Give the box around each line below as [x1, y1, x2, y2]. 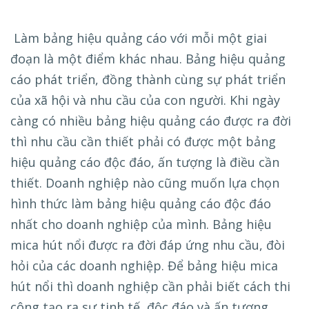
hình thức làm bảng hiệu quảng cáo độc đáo [10, 195, 271, 212]
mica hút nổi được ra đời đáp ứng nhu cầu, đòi [10, 237, 285, 254]
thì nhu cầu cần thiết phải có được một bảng [10, 133, 276, 150]
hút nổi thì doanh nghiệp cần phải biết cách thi [10, 278, 290, 295]
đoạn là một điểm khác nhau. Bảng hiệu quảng [10, 50, 286, 68]
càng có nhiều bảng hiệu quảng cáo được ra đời [10, 112, 291, 130]
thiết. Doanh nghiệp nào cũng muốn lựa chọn [10, 175, 279, 192]
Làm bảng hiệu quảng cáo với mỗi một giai [10, 30, 267, 47]
